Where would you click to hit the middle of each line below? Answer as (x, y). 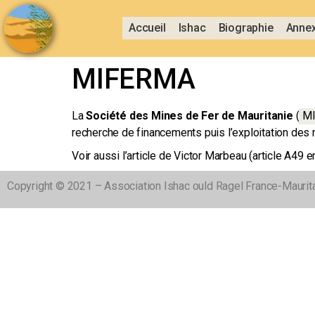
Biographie (246, 28)
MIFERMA (134, 79)
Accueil (147, 28)
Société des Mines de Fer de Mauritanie (189, 115)
